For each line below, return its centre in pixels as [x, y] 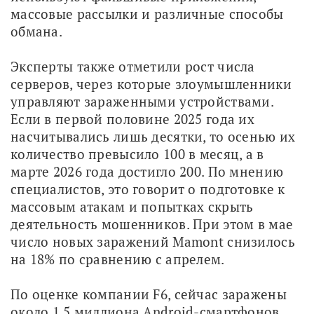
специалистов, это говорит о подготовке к [148, 189]
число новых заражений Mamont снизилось [153, 241]
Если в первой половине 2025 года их [132, 118]
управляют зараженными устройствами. [142, 101]
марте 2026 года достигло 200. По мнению [147, 171]
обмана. [36, 31]
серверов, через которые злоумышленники [151, 83]
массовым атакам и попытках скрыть [132, 206]
